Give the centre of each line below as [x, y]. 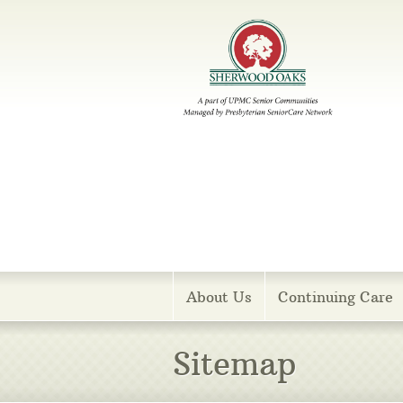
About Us [219, 297]
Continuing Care [336, 297]
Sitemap [234, 364]
